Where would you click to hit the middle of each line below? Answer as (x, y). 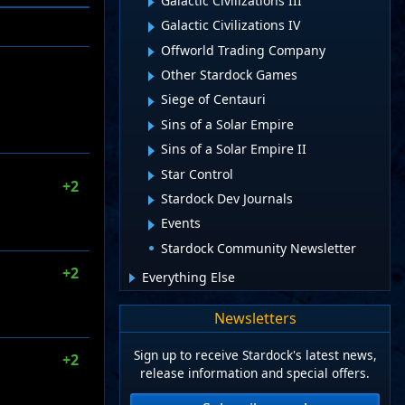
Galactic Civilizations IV (231, 25)
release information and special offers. (255, 373)
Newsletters (255, 319)
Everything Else (188, 277)
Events (181, 223)
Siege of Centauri (213, 99)
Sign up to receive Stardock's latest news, (255, 355)
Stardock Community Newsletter (259, 248)
